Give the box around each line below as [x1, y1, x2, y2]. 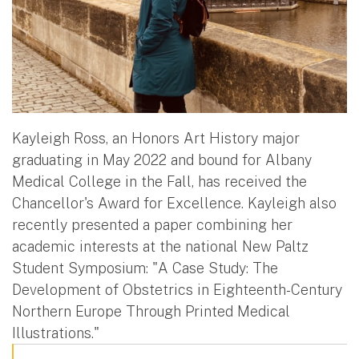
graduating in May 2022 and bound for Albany [12, 151, 312, 168]
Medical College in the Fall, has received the [12, 172, 307, 190]
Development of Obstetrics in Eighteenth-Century [12, 280, 342, 298]
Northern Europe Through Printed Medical [12, 302, 290, 320]
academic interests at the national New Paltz [12, 237, 309, 255]
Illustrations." [12, 324, 99, 341]
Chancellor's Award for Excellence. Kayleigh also [12, 194, 337, 212]
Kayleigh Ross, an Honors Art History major [12, 129, 300, 147]
